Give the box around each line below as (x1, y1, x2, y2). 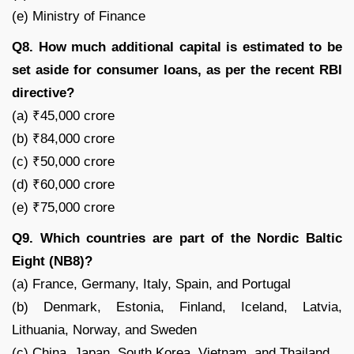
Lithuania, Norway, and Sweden (12, 322, 197, 337)
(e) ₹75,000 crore (12, 199, 115, 215)
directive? (12, 85, 74, 100)
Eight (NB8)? (12, 253, 92, 269)
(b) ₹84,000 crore (12, 130, 115, 146)
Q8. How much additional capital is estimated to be (12, 39, 342, 55)
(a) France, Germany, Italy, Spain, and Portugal (12, 276, 291, 292)
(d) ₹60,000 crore (12, 176, 115, 192)
